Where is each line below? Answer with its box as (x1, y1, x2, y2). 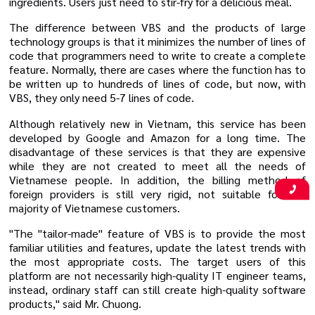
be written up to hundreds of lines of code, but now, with (9, 76, 306, 91)
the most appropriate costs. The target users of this (9, 253, 306, 269)
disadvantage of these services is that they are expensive (9, 143, 306, 159)
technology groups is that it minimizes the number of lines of (9, 34, 306, 49)
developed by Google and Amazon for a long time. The (9, 129, 306, 145)
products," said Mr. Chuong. (9, 295, 141, 311)
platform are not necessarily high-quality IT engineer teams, (9, 267, 306, 283)
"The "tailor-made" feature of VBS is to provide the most (9, 225, 306, 240)
